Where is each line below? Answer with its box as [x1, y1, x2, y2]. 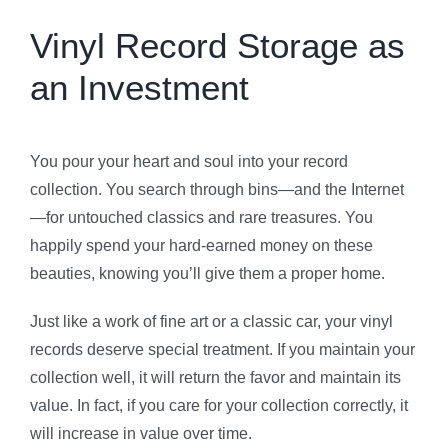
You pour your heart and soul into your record [30, 152, 348, 170]
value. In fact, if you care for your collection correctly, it [30, 396, 408, 414]
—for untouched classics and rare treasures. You [30, 208, 373, 226]
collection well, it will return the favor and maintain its [30, 368, 401, 386]
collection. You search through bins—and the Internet [30, 180, 404, 198]
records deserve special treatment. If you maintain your [30, 340, 415, 358]
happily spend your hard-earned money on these [30, 236, 373, 254]
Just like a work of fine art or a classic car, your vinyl [30, 312, 393, 330]
